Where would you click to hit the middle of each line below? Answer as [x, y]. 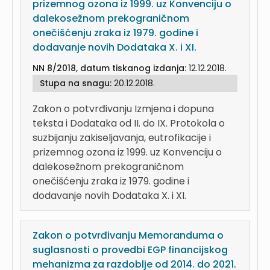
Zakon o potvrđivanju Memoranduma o [128, 235]
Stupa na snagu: [77, 83]
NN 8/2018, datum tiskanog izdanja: [111, 68]
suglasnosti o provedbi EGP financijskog [130, 250]
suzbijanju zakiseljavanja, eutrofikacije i [122, 138]
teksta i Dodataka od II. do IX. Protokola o [129, 123]
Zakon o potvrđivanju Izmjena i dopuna [123, 109]
